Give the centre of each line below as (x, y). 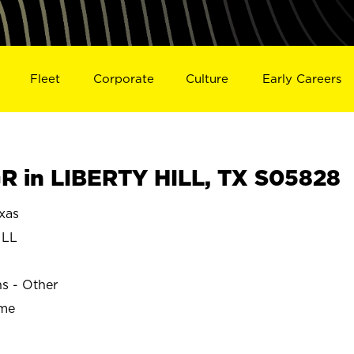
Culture (207, 78)
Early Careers (302, 78)
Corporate (123, 78)
